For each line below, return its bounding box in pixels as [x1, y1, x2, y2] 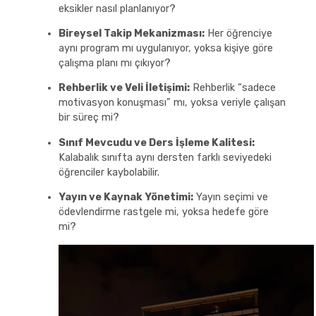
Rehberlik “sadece [189, 82, 276, 95]
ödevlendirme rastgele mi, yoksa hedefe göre [58, 206, 269, 219]
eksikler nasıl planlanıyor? [58, 2, 176, 15]
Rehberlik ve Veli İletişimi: [58, 82, 190, 95]
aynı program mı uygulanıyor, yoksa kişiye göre [58, 42, 273, 54]
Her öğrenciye [204, 28, 272, 39]
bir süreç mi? [58, 111, 119, 124]
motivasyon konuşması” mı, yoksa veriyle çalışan [58, 97, 286, 109]
